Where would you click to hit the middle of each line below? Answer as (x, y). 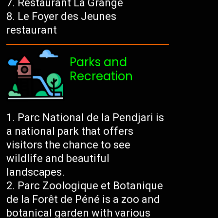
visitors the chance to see (69, 145)
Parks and (99, 62)
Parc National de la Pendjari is (91, 118)
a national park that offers (70, 131)
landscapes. (36, 172)
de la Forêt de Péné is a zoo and (83, 200)
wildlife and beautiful (58, 159)
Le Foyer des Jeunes (67, 17)
